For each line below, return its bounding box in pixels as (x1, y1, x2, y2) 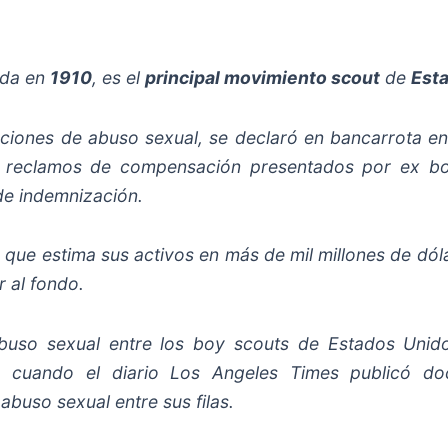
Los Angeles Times (170, 362, 339, 384)
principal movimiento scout (145, 66, 381, 88)
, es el (92, 66, 146, 88)
